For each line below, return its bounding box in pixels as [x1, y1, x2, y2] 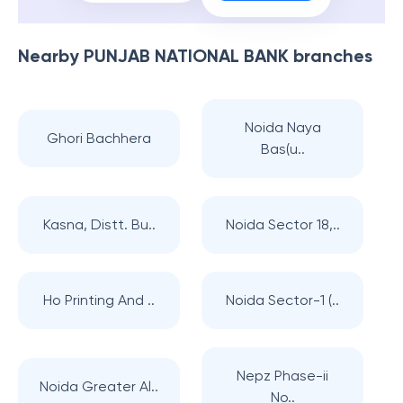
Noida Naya [244, 119, 321, 136]
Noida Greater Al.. [40, 378, 158, 395]
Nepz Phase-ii [237, 367, 328, 384]
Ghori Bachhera [47, 130, 151, 147]
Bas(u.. [260, 140, 305, 157]
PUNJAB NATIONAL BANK [84, 45, 289, 67]
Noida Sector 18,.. [225, 216, 340, 233]
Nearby [18, 45, 84, 67]
